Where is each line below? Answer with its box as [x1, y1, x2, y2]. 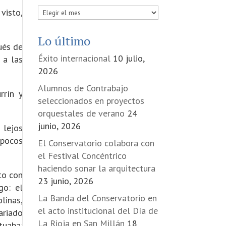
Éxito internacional [37, 52, 110, 64]
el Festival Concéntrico [37, 150, 127, 161]
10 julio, [112, 52, 144, 64]
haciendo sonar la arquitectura [37, 162, 155, 174]
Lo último [37, 33, 90, 49]
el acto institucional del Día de [37, 205, 158, 216]
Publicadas [37, 6, 79, 17]
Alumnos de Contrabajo [37, 82, 128, 94]
